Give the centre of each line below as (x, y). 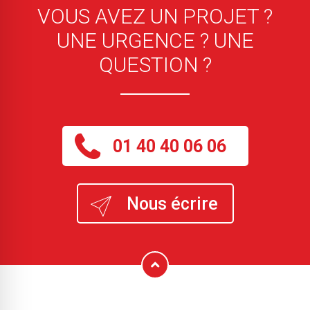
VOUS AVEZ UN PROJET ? (155, 16)
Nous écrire (172, 204)
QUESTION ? (155, 65)
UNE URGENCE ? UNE (155, 40)
